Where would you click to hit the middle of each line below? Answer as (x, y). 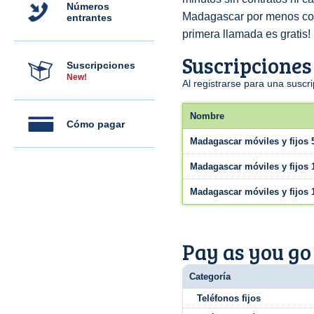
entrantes (89, 18)
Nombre (207, 116)
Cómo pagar (96, 124)
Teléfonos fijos (228, 298)
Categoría (210, 277)
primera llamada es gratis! (246, 34)
